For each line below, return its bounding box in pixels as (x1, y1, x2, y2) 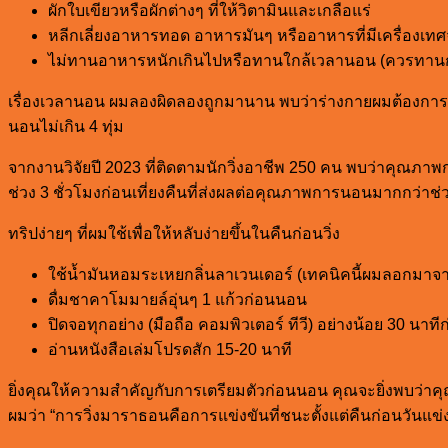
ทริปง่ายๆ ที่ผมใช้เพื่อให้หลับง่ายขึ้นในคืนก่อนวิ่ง (8, 224, 340, 242)
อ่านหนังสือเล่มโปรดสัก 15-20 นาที (48, 340, 292, 358)
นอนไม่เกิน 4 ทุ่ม (8, 117, 124, 135)
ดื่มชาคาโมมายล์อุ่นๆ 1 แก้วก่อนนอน (48, 290, 307, 308)
